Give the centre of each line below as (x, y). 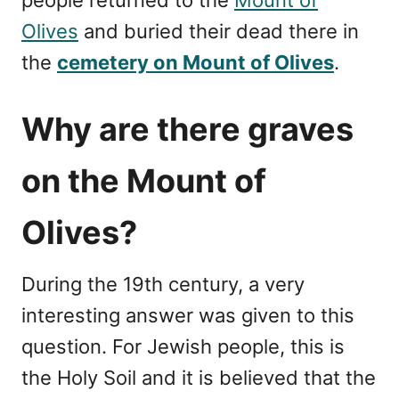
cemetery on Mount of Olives (195, 62)
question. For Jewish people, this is (183, 346)
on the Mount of (144, 180)
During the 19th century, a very (163, 284)
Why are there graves (187, 129)
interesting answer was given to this (188, 315)
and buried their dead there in (219, 31)
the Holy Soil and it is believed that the (199, 377)
